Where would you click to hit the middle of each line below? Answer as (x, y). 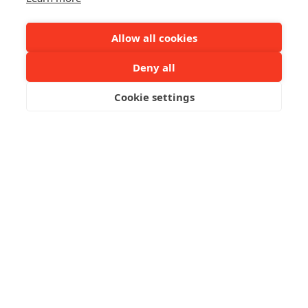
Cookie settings (154, 97)
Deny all (154, 67)
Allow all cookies (154, 37)
